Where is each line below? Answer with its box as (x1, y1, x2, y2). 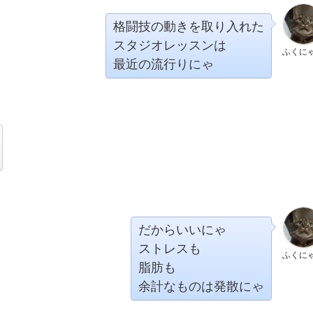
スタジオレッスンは (113, 38, 226, 52)
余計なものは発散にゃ (138, 279, 264, 293)
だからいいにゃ (138, 223, 226, 237)
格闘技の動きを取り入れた (113, 20, 264, 34)
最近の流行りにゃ (113, 57, 214, 71)
